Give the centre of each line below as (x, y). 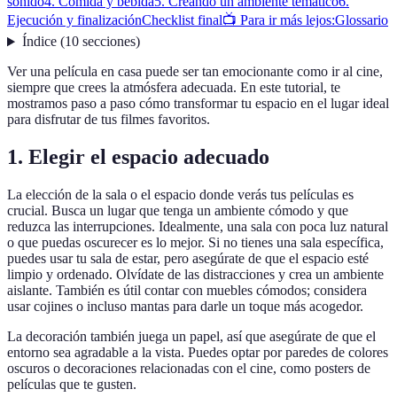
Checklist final (182, 20)
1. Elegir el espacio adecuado (138, 157)
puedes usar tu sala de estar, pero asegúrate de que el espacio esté (188, 259)
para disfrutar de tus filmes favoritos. (109, 120)
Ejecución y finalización (74, 20)
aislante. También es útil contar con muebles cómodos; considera (187, 291)
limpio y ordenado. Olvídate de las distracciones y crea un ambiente (195, 275)
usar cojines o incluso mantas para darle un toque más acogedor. (185, 307)
